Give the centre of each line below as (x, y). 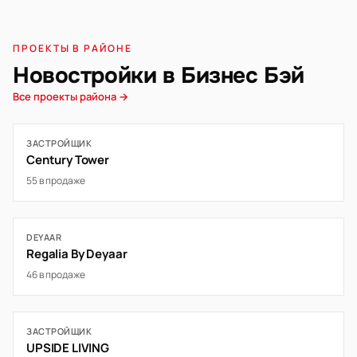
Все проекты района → (71, 96)
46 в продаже (56, 275)
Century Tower (68, 160)
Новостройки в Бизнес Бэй (159, 76)
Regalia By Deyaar (77, 254)
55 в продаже (56, 180)
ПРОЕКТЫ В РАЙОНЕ (73, 48)
